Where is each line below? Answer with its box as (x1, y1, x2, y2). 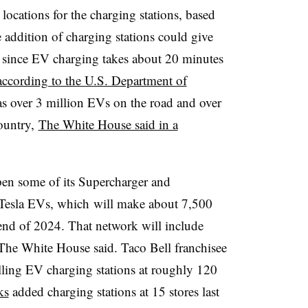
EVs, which (27, 194, 89, 212)
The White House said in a (38, 115, 178, 133)
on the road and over (109, 93, 221, 111)
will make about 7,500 (89, 194, 212, 212)
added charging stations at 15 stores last (8, 282, 219, 300)
